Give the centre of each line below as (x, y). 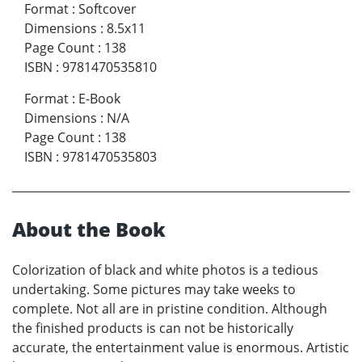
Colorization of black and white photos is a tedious (165, 270)
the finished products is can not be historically (153, 328)
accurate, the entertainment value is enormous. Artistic (181, 348)
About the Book (89, 229)
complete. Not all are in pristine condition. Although (170, 309)
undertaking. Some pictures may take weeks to (154, 290)
